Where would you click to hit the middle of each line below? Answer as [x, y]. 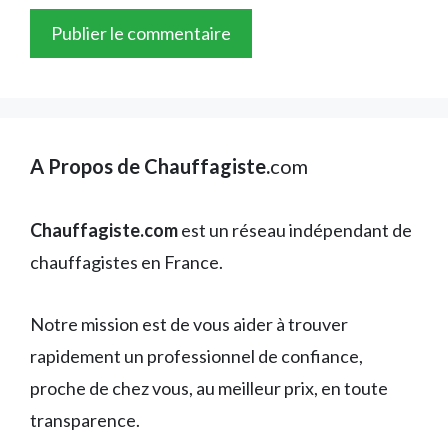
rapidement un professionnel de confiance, [196, 356]
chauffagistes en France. [126, 262]
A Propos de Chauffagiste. [150, 166]
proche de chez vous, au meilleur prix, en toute [209, 388]
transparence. [85, 420]
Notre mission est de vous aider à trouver [189, 324]
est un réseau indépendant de [295, 230]
